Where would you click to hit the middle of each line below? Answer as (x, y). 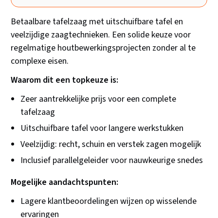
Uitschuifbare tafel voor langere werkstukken (102, 128)
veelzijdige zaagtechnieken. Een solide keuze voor (101, 35)
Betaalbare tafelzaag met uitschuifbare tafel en (97, 22)
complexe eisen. (40, 61)
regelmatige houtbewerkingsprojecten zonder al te (103, 48)
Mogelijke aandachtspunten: (65, 182)
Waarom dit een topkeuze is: (65, 80)
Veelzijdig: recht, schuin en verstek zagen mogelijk (111, 145)
